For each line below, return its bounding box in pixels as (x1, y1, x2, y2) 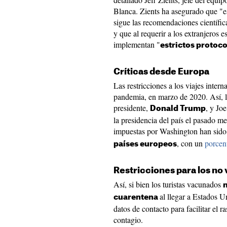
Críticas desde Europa (113, 67, 209, 76)
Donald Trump (150, 105, 206, 112)
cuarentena (113, 194, 160, 201)
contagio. (113, 214, 143, 225)
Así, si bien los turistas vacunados (113, 179, 223, 190)
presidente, (113, 102, 150, 113)
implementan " (113, 39, 160, 50)
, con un (177, 138, 205, 148)
